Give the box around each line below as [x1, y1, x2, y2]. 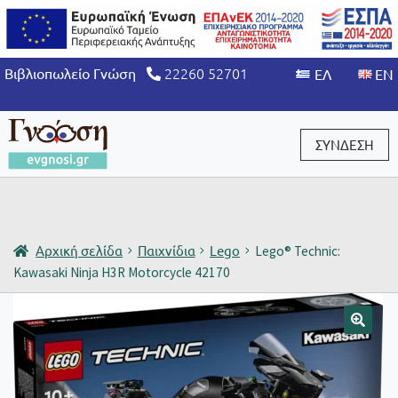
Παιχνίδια [137, 241, 195, 259]
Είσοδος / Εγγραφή [4, 186, 126, 204]
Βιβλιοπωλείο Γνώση [4, 64, 147, 82]
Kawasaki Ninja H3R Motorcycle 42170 [13, 263, 230, 281]
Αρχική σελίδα [36, 241, 123, 259]
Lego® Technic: [254, 242, 340, 259]
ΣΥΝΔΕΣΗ [315, 135, 374, 153]
